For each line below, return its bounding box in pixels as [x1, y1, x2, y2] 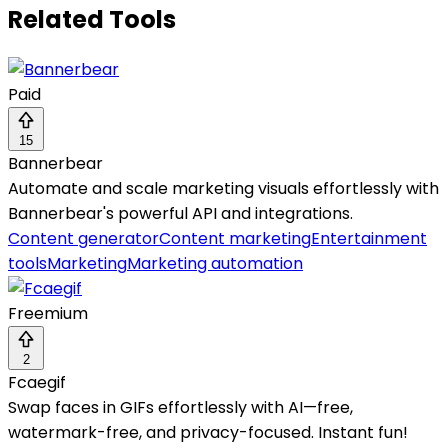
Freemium [8, 302, 88, 326]
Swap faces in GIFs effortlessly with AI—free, [8, 396, 353, 420]
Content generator [8, 227, 159, 251]
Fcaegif [8, 371, 66, 395]
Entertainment [311, 227, 427, 251]
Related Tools [8, 3, 176, 37]
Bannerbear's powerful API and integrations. [8, 202, 353, 226]
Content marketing [159, 227, 311, 251]
